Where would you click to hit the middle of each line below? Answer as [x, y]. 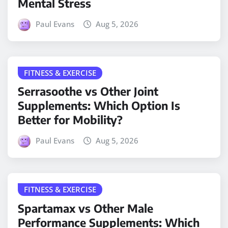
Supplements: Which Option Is [99, 106]
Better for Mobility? [70, 120]
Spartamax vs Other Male [85, 208]
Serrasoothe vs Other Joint [88, 91]
